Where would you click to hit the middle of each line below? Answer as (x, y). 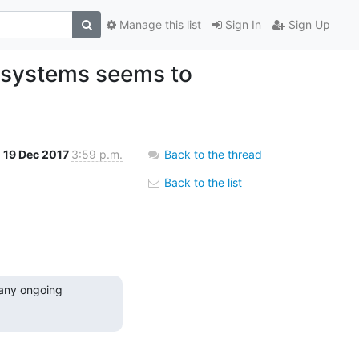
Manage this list (159, 25)
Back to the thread (213, 154)
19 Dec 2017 (37, 154)
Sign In (242, 25)
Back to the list (202, 182)
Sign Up (308, 25)
